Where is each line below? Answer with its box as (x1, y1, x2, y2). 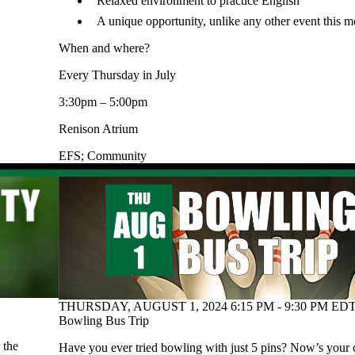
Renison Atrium (59, 121, 138, 136)
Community (87, 148, 147, 162)
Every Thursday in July (59, 67, 176, 82)
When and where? (59, 40, 150, 55)
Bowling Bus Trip (59, 313, 149, 327)
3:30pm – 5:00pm (59, 94, 147, 109)
